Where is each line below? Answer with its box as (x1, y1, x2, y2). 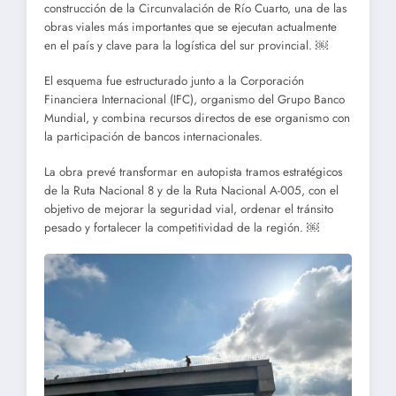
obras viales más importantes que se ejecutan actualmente (44, 18, 337, 35)
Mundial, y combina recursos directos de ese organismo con (44, 109, 350, 126)
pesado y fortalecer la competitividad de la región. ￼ (44, 219, 319, 237)
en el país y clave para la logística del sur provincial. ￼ (44, 36, 328, 54)
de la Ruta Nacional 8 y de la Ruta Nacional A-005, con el (44, 182, 339, 200)
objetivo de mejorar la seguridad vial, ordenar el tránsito (44, 201, 333, 218)
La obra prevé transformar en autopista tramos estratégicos (44, 164, 342, 181)
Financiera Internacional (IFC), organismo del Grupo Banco (44, 90, 345, 108)
